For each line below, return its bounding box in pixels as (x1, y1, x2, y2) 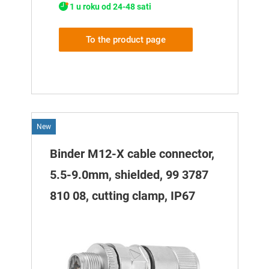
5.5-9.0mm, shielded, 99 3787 (49, 168, 208, 183)
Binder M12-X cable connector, (49, 147, 214, 162)
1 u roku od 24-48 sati (69, 1, 151, 11)
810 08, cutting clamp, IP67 (49, 189, 195, 204)
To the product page (85, 34, 166, 46)
